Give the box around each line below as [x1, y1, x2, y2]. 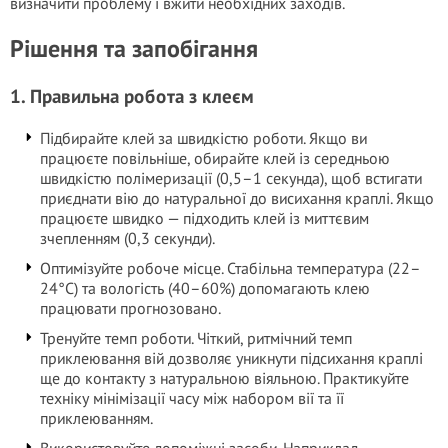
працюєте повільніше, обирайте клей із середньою [40, 148, 390, 168]
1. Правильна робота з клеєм [10, 84, 254, 108]
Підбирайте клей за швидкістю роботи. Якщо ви [40, 128, 367, 148]
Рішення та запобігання [10, 33, 258, 64]
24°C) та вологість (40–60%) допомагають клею [40, 278, 370, 298]
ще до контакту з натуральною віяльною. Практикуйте [40, 368, 409, 388]
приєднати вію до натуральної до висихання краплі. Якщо [40, 188, 434, 208]
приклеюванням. [40, 408, 153, 428]
